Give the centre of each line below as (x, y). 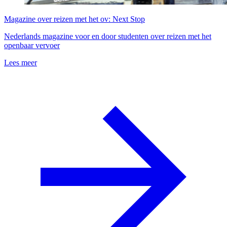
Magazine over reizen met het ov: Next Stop (74, 19)
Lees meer (21, 62)
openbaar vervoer (32, 45)
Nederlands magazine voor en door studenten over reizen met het (108, 36)
